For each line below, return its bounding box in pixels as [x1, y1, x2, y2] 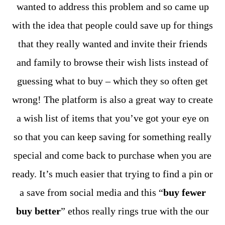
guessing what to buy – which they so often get [17, 75, 208, 86]
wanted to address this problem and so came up [16, 1, 209, 12]
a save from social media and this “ [19, 187, 163, 198]
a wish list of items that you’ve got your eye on [16, 113, 209, 124]
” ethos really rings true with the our [61, 205, 209, 216]
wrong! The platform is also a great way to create [12, 94, 213, 105]
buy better [16, 205, 61, 216]
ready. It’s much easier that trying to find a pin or [12, 168, 213, 179]
